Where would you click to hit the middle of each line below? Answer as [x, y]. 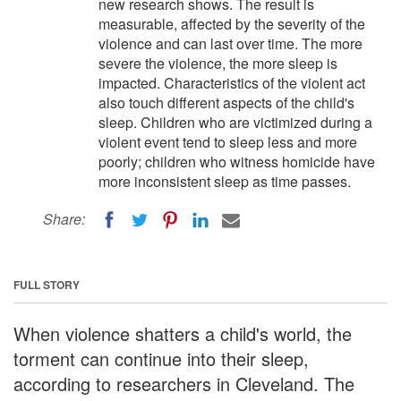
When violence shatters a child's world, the [183, 333]
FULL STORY [47, 284]
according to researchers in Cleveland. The [184, 383]
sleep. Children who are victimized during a [235, 122]
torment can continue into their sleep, [161, 358]
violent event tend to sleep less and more [228, 142]
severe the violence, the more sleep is [218, 63]
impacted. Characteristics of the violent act [232, 83]
